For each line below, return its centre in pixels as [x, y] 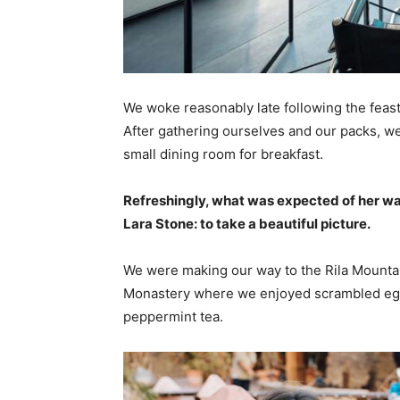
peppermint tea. [173, 317]
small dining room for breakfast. [223, 154]
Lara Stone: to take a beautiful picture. [247, 224]
